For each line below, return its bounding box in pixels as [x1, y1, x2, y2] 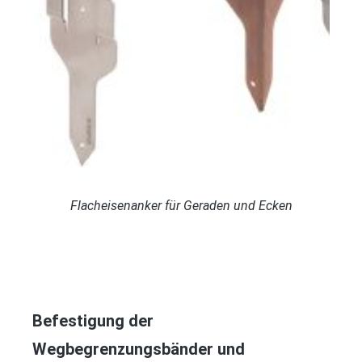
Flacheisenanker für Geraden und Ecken [69, 197, 293, 213]
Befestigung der [32, 310, 154, 330]
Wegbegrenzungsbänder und [32, 339, 245, 359]
